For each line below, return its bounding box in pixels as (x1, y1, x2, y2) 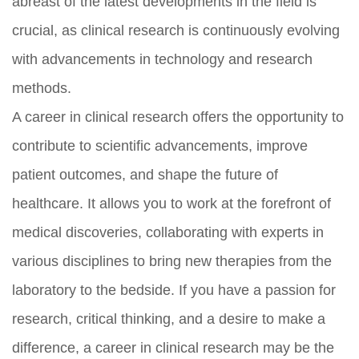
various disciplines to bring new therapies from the (12, 252, 332, 269)
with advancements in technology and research (12, 50, 313, 67)
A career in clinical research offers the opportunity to (12, 108, 344, 125)
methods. (12, 79, 71, 96)
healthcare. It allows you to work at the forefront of (12, 195, 331, 212)
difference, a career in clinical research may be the (12, 339, 334, 356)
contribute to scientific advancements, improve (12, 137, 308, 154)
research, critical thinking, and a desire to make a (12, 310, 325, 327)
